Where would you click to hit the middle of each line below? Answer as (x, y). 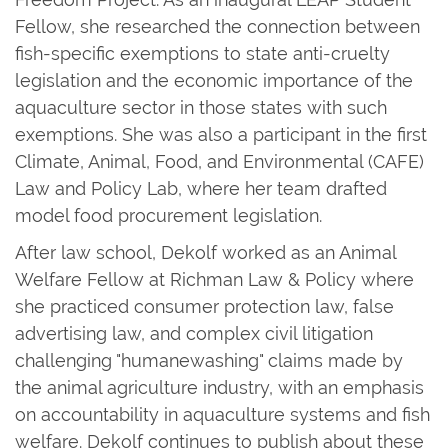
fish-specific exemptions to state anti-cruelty (202, 53)
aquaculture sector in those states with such (201, 107)
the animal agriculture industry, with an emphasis (219, 387)
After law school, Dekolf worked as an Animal (205, 252)
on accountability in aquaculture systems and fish (222, 414)
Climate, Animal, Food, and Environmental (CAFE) (219, 161)
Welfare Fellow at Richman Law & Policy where (214, 279)
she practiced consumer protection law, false (204, 306)
